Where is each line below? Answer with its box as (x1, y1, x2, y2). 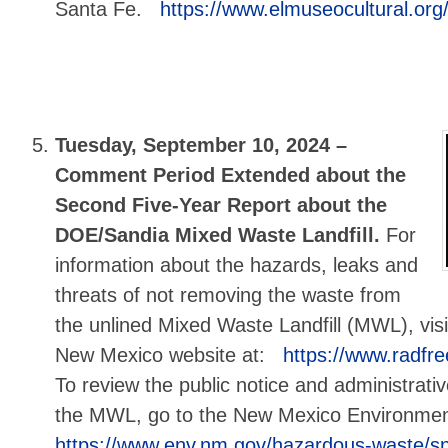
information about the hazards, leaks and (55, 254, 419, 277)
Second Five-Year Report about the (55, 194, 388, 217)
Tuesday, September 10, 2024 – (55, 134, 348, 157)
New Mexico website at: (55, 344, 278, 367)
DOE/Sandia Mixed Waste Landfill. (55, 224, 387, 247)
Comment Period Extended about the (55, 164, 407, 187)
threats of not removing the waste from (55, 284, 402, 307)
